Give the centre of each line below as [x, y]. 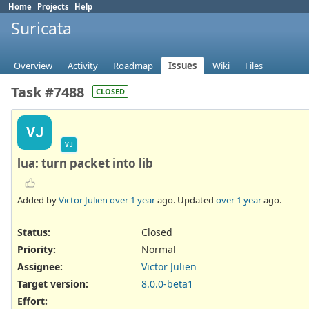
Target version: [53, 284]
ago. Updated [186, 200]
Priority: [37, 249]
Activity [83, 66]
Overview [33, 66]
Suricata [41, 28]
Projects [53, 7]
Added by [38, 200]
